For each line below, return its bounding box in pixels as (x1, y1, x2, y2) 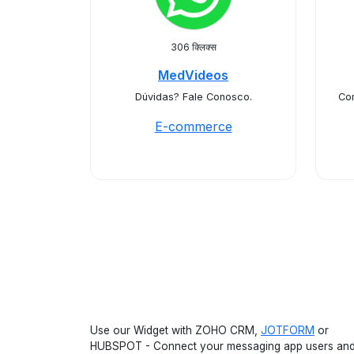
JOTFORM (261, 324, 314, 337)
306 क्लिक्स (170, 41, 217, 53)
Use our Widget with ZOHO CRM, (90, 324, 261, 337)
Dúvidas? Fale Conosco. (134, 91, 252, 103)
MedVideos (158, 67, 228, 83)
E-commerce (154, 119, 232, 134)
